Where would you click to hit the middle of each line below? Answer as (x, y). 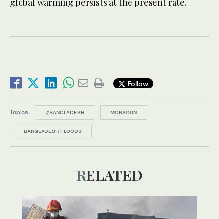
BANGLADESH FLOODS (53, 131)
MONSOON (124, 113)
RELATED (114, 175)
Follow (137, 83)
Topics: (20, 112)
